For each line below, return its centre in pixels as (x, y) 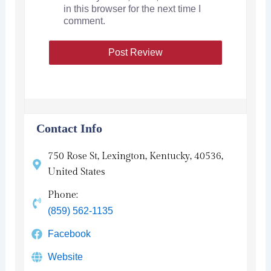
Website (66, 256)
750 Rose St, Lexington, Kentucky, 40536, (136, 156)
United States (77, 172)
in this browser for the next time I (132, 8)
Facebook (70, 233)
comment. (84, 21)
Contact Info (69, 128)
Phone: (63, 195)
